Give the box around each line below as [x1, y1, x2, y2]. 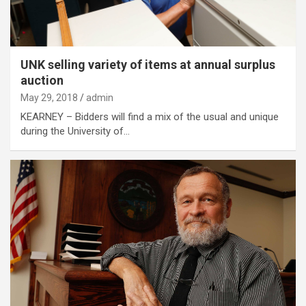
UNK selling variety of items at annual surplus [20, 57, 275, 72]
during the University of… [20, 125, 130, 138]
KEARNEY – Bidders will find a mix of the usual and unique [20, 111, 279, 124]
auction [20, 73, 64, 88]
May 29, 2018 [20, 92, 78, 104]
